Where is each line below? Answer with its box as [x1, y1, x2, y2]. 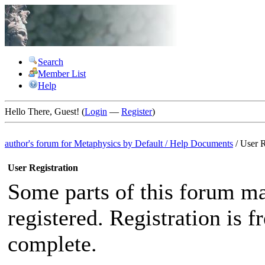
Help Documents [170, 138, 233, 148]
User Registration [8, 163, 78, 173]
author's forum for [5, 138, 74, 148]
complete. [8, 231, 97, 256]
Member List [38, 69, 86, 79]
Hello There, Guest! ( [5, 106, 85, 117]
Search [38, 57, 63, 67]
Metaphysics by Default [74, 138, 163, 148]
